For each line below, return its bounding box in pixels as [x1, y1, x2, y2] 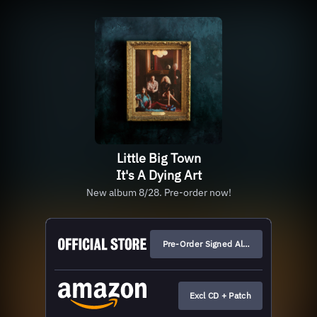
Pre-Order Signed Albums [162, 238, 265, 249]
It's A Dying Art [115, 167, 202, 183]
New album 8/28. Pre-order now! [86, 186, 231, 199]
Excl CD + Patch [189, 290, 251, 301]
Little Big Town [116, 150, 201, 166]
